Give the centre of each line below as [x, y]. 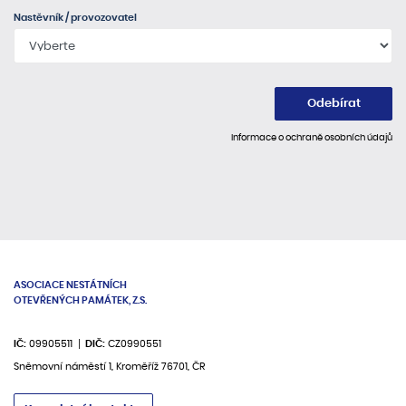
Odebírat [333, 104]
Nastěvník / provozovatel [75, 18]
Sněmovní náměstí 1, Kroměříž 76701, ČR [109, 366]
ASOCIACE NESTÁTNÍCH [70, 285]
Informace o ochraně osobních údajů [312, 137]
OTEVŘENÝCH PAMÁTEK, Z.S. [80, 301]
